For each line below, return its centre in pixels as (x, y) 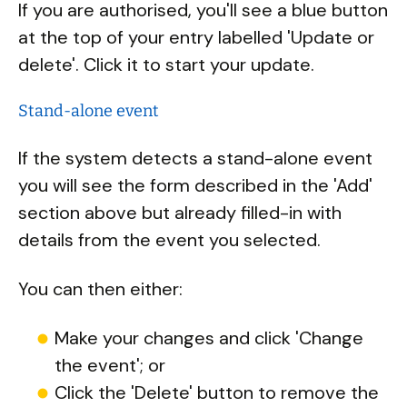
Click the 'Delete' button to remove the (217, 392)
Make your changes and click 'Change (209, 338)
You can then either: (100, 289)
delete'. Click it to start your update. (166, 65)
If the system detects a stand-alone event (195, 158)
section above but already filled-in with (180, 213)
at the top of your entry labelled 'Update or (196, 37)
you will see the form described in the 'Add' (195, 185)
